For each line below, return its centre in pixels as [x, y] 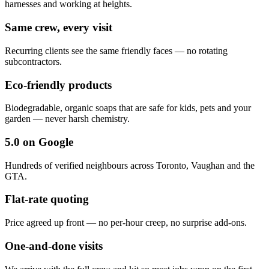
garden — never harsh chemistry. [67, 119]
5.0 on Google [39, 142]
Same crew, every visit [59, 28]
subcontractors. [33, 61]
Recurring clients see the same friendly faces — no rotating [116, 50]
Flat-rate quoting [47, 199]
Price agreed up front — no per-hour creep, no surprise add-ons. [126, 223]
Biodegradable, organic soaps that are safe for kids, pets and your [128, 108]
